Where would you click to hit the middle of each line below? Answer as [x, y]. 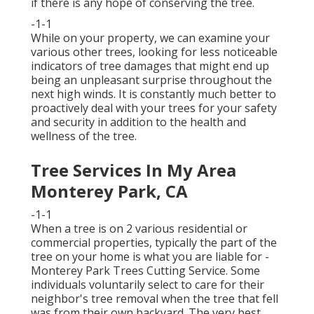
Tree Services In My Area [134, 170]
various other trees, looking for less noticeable [154, 52]
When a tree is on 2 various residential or [139, 229]
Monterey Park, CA [109, 191]
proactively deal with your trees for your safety [154, 108]
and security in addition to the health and [138, 122]
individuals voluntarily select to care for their [148, 285]
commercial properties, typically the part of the [154, 243]
